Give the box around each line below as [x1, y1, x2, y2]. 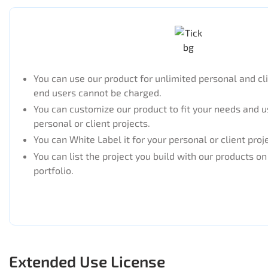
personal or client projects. [33, 117, 150, 129]
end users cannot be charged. [33, 87, 162, 99]
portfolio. [33, 164, 74, 176]
